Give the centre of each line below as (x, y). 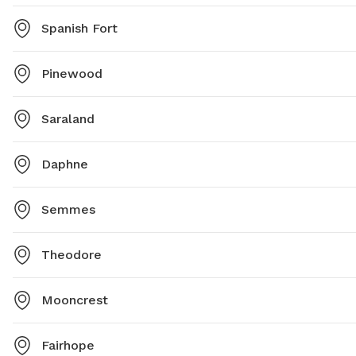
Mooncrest (75, 300)
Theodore (72, 255)
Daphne (65, 164)
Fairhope (68, 346)
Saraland (68, 119)
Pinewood (72, 74)
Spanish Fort (79, 29)
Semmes (68, 210)
